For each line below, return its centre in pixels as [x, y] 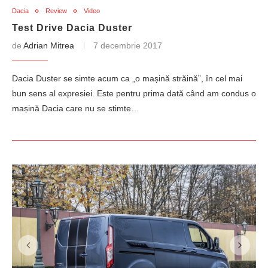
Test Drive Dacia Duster [72, 28]
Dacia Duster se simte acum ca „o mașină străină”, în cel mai [127, 78]
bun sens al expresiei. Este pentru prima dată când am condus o [134, 93]
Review [56, 11]
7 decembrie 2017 [128, 45]
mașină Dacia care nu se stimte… [76, 108]
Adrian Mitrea [49, 45]
